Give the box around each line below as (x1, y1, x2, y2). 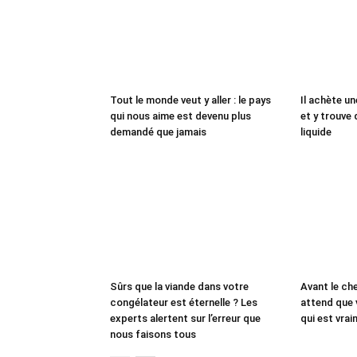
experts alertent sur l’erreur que (110, 312, 261, 324)
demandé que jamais (110, 126, 206, 138)
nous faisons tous (110, 328, 196, 340)
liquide (300, 126, 331, 138)
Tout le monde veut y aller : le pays (110, 94, 271, 106)
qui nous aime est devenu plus (110, 110, 251, 122)
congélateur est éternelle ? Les (110, 296, 257, 308)
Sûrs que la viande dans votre (110, 280, 249, 292)
